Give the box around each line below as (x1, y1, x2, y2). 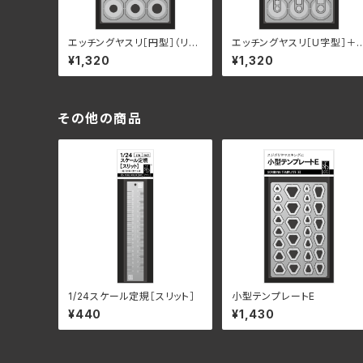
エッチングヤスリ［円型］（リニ (68, 36, 199, 49)
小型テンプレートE (232, 290, 316, 303)
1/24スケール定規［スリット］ (68, 290, 195, 303)
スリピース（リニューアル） (232, 49, 348, 62)
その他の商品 (58, 110, 143, 127)
